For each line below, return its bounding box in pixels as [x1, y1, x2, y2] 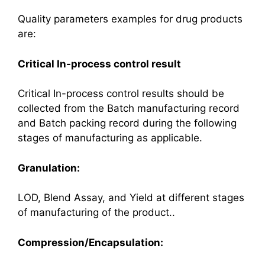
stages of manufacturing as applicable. [18, 132, 202, 144]
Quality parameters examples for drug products [18, 13, 243, 25]
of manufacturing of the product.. [18, 206, 175, 218]
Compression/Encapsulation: [18, 236, 163, 248]
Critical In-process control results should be [18, 88, 224, 99]
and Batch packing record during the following [18, 117, 237, 129]
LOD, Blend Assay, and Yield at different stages [18, 192, 244, 203]
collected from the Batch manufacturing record [18, 102, 240, 114]
